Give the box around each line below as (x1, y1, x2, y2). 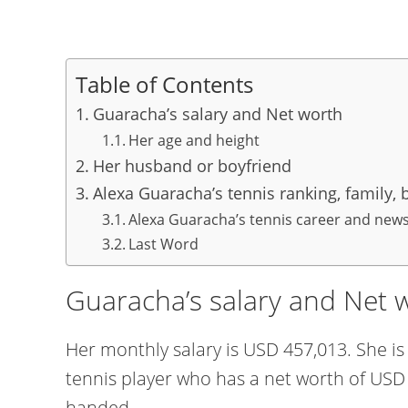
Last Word (127, 234, 199, 254)
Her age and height (127, 130, 260, 150)
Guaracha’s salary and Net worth (92, 103, 342, 125)
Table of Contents (76, 68, 253, 99)
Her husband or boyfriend (92, 155, 291, 177)
